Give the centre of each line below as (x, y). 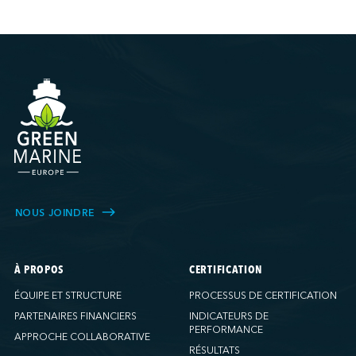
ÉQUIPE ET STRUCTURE (68, 296)
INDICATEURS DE (229, 316)
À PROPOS (39, 271)
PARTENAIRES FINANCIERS (75, 316)
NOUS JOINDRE (54, 213)
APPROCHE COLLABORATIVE (82, 337)
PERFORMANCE (226, 329)
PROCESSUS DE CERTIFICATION (263, 296)
